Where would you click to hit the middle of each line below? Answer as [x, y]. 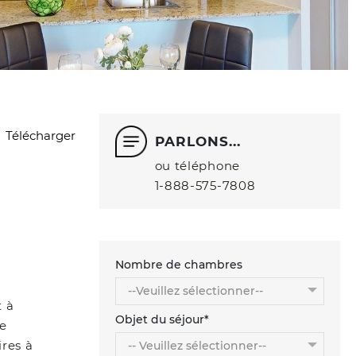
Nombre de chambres [178, 265]
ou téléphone [197, 166]
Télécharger [40, 136]
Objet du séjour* [162, 320]
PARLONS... [197, 142]
